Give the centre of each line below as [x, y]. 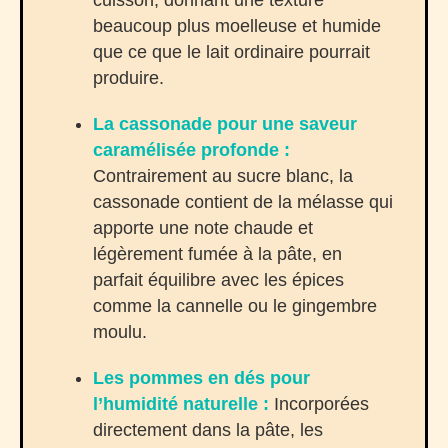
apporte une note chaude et [203, 227]
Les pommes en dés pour [201, 377]
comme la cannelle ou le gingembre [235, 305]
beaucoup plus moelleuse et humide [237, 25]
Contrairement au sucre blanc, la [223, 175]
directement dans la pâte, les [208, 429]
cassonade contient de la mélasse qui [243, 201]
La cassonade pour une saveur [225, 123]
